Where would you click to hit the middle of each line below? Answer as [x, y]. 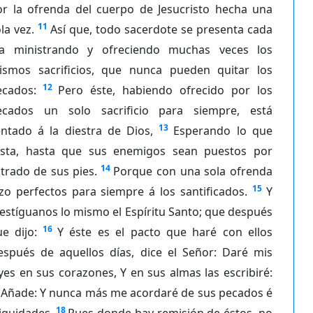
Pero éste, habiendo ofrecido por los [165, 90]
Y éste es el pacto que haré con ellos [165, 232]
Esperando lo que [223, 130]
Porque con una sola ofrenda [193, 171]
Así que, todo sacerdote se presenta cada [161, 29]
